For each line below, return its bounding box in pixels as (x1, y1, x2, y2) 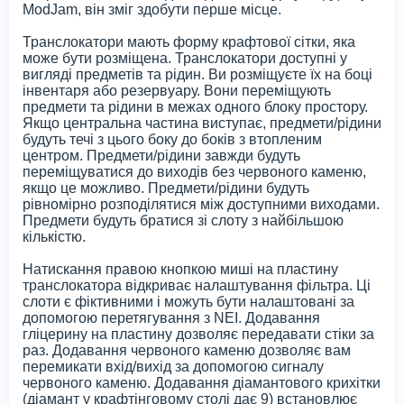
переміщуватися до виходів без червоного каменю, (23, 163, 366, 179)
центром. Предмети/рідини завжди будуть (23, 147, 300, 163)
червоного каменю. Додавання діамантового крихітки (23, 374, 381, 390)
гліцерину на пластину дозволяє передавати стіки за (23, 326, 374, 342)
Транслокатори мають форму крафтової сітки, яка (23, 33, 355, 50)
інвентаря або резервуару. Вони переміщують (23, 82, 331, 98)
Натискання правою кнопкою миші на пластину (23, 261, 338, 277)
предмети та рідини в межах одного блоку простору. (23, 98, 368, 115)
